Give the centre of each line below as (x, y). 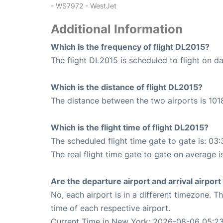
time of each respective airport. (111, 208)
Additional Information (117, 29)
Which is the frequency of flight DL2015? (130, 47)
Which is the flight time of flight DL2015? (130, 128)
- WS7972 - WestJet (84, 6)
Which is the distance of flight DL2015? (127, 87)
